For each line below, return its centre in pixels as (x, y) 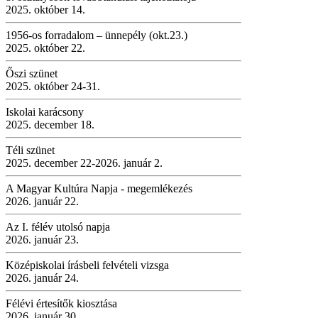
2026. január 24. (42, 278)
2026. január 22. (42, 201)
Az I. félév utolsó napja (58, 226)
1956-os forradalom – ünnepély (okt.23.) (97, 35)
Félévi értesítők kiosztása (61, 303)
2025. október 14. (45, 9)
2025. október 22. (45, 48)
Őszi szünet (33, 73)
